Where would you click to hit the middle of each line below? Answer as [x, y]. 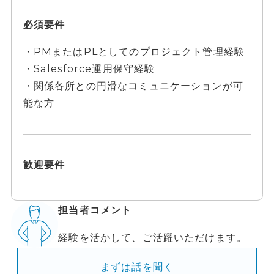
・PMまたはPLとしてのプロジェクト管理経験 [134, 52]
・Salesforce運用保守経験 [89, 69]
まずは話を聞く [137, 266]
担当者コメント [95, 210]
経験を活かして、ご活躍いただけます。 [153, 237]
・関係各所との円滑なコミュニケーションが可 [133, 86]
